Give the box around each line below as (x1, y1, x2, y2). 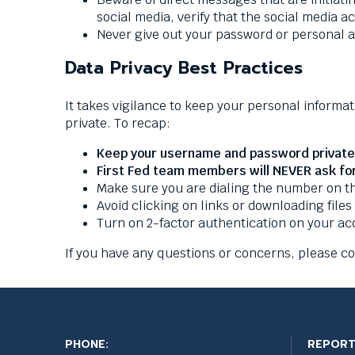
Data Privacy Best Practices (65, 54, 309, 81)
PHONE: (65, 335, 109, 353)
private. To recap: (65, 114, 174, 132)
